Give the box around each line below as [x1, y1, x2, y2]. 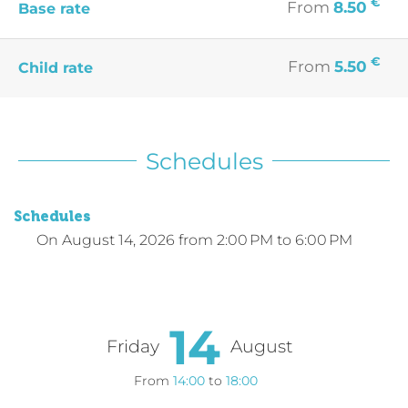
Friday [107, 335, 159, 357]
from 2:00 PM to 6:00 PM [178, 230, 352, 249]
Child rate [18, 58, 93, 76]
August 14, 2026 [62, 230, 175, 249]
